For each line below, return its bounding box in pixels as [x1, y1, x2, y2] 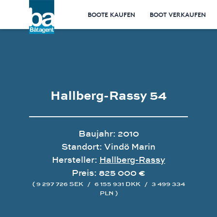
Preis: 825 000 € [72, 167, 145, 179]
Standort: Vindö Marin [62, 140, 155, 153]
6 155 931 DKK [93, 179, 142, 188]
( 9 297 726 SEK [32, 179, 85, 188]
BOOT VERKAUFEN [149, 10, 206, 19]
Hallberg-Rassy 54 [50, 86, 167, 104]
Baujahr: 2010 [78, 127, 139, 139]
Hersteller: [52, 154, 99, 166]
